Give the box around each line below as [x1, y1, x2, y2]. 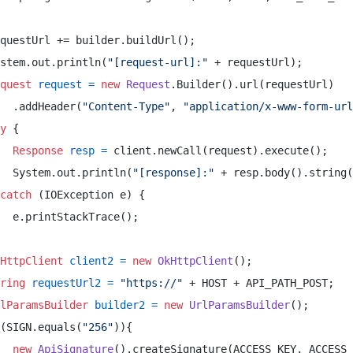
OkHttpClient [158, 255, 233, 267]
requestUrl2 [32, 277, 101, 289]
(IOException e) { [32, 188, 151, 201]
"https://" [120, 277, 183, 289]
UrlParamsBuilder [189, 299, 290, 311]
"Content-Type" [82, 100, 170, 113]
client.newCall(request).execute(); [107, 144, 334, 157]
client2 [69, 255, 113, 267]
